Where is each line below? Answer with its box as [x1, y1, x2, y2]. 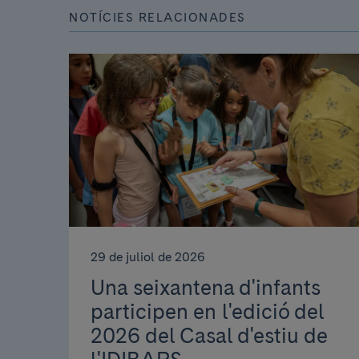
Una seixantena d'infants [91, 275, 320, 301]
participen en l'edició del [91, 299, 324, 325]
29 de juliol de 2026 [91, 248, 205, 264]
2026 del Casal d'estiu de [91, 323, 327, 349]
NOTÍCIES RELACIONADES [69, 10, 246, 26]
